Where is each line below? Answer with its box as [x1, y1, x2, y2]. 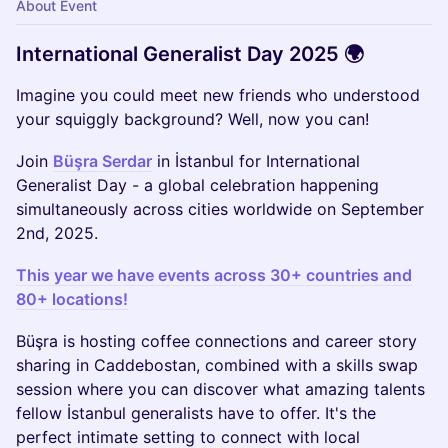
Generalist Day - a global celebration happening [16, 175, 379, 195]
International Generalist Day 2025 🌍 [16, 42, 364, 66]
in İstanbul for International [152, 151, 360, 171]
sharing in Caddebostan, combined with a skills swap [16, 355, 418, 375]
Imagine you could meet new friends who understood [16, 85, 420, 105]
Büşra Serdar [53, 151, 152, 171]
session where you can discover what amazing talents [16, 379, 425, 399]
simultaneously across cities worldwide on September [16, 199, 424, 219]
